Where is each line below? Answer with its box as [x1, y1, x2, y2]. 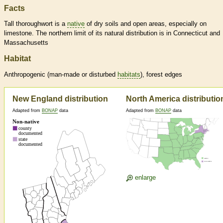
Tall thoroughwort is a [4, 20, 67, 28]
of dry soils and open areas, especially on [85, 20, 207, 28]
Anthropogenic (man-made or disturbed [4, 71, 117, 79]
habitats [117, 71, 140, 79]
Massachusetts [4, 39, 48, 47]
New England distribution [12, 95, 108, 104]
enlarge [133, 174, 156, 182]
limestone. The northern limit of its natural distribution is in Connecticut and [4, 29, 220, 37]
